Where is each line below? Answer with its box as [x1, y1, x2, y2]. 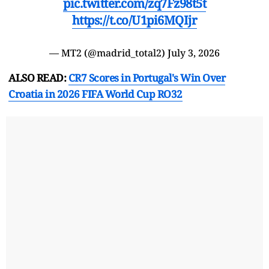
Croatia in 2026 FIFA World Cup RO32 [8, 86, 183, 101]
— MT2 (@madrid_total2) [49, 46, 168, 59]
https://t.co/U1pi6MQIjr [71, 11, 198, 28]
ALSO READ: [8, 70, 66, 85]
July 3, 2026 [168, 46, 220, 59]
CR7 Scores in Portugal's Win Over [68, 70, 225, 85]
